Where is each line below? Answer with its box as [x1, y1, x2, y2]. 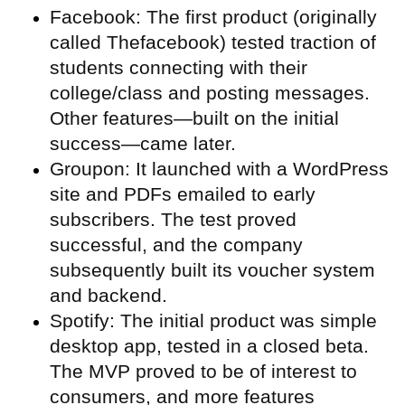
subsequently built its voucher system [50, 259, 375, 280]
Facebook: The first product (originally [50, 5, 377, 27]
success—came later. [50, 132, 236, 154]
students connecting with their [50, 56, 307, 78]
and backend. [50, 284, 167, 306]
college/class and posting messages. [50, 81, 370, 103]
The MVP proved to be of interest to [50, 360, 357, 381]
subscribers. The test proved [50, 208, 297, 230]
